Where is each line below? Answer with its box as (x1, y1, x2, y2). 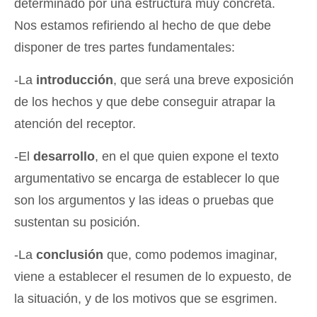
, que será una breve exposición (113, 72, 294, 87)
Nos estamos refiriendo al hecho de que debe (14, 18, 271, 33)
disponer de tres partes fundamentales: (14, 40, 235, 54)
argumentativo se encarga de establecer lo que (14, 171, 279, 185)
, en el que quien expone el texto (95, 149, 279, 163)
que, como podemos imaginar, (103, 247, 277, 262)
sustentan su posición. (14, 214, 140, 229)
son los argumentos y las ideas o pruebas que (14, 192, 274, 207)
